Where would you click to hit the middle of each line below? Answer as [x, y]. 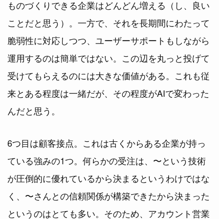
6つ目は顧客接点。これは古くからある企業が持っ [107, 143]
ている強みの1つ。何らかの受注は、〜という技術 [107, 160]
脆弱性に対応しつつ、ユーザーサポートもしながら [109, 40]
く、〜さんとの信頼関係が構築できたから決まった [109, 196]
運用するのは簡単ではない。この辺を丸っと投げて [109, 58]
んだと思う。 [34, 110]
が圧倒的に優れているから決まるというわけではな [109, 178]
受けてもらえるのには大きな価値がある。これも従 [109, 75]
